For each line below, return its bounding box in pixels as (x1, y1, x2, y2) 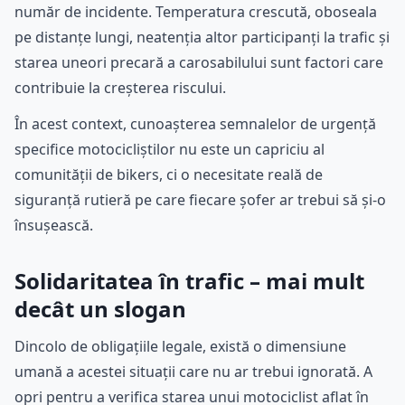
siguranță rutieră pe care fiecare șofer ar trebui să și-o (14, 190, 386, 211)
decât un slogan (14, 294, 186, 325)
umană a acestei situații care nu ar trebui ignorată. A (14, 362, 372, 382)
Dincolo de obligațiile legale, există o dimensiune (14, 336, 346, 357)
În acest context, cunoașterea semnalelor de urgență (14, 114, 376, 135)
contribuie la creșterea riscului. (14, 78, 226, 99)
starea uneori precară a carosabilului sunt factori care (14, 52, 383, 73)
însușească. (14, 215, 93, 236)
